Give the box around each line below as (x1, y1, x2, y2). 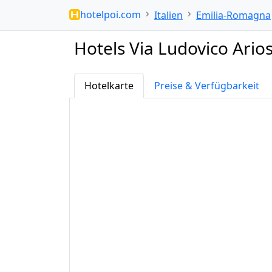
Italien (154, 8, 183, 22)
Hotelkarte (84, 79, 134, 92)
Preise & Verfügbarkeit (154, 79, 259, 92)
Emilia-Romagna (196, 8, 271, 22)
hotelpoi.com (80, 7, 141, 21)
